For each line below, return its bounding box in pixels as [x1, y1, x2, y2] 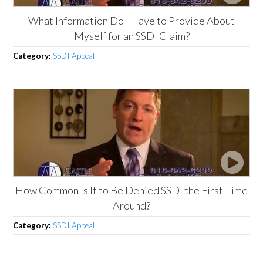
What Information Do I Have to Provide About [28, 14, 235, 27]
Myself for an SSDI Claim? [73, 29, 190, 42]
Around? [113, 198, 150, 212]
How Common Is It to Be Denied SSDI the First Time [15, 183, 248, 197]
